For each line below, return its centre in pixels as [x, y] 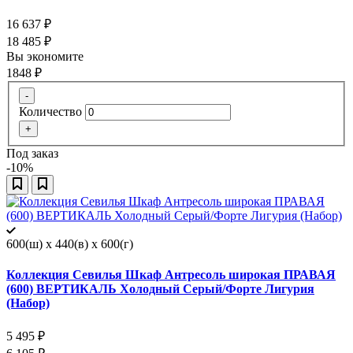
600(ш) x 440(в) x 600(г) [70, 243]
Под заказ [32, 153]
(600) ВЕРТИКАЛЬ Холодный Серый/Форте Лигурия [160, 288]
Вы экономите [46, 57]
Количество [50, 111]
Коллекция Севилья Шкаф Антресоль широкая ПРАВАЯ [171, 274]
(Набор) [28, 303]
